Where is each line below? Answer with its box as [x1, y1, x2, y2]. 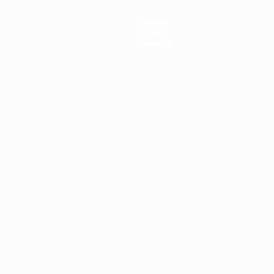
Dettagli [141, 38, 171, 50]
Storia [141, 28, 165, 39]
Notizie [141, 17, 168, 29]
